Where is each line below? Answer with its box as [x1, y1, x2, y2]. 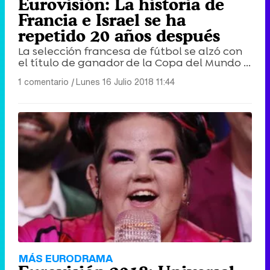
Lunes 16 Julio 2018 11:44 [76, 75, 175, 89]
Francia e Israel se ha [18, 10, 186, 30]
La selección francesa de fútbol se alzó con [18, 44, 242, 59]
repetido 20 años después [18, 26, 220, 46]
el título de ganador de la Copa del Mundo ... [18, 55, 251, 71]
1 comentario [18, 75, 69, 89]
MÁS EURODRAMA [19, 250, 113, 266]
